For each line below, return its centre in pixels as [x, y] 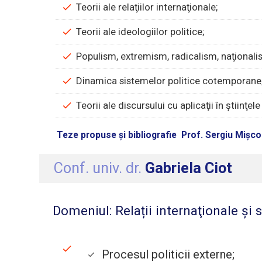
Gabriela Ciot [189, 168]
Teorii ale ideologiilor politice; [140, 31]
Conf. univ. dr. [100, 168]
